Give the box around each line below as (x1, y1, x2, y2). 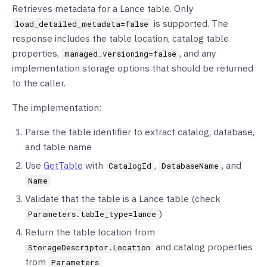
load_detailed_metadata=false (15, 18, 148, 29)
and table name (25, 141, 92, 153)
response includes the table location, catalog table (12, 32, 229, 44)
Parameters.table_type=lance (28, 209, 156, 219)
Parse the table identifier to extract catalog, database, (25, 126, 254, 138)
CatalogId (108, 160, 151, 171)
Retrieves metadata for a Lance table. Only (12, 2, 194, 14)
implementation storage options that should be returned (12, 62, 253, 74)
